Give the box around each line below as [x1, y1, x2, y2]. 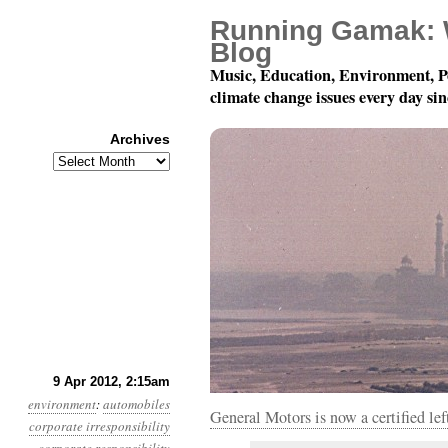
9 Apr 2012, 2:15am [53, 374, 170, 389]
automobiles [103, 395, 170, 413]
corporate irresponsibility [29, 417, 170, 435]
